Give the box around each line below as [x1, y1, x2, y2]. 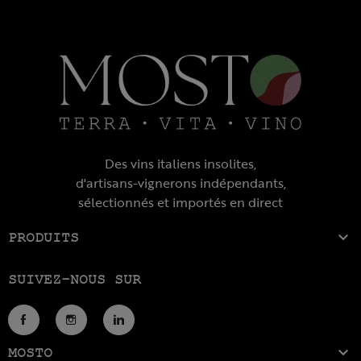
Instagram [64, 328, 139, 342]
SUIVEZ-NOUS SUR [8, 272, 141, 288]
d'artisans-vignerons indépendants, [75, 173, 286, 193]
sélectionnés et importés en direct [78, 193, 283, 212]
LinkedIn [111, 328, 171, 342]
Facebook [16, 328, 91, 342]
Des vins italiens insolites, [105, 154, 256, 173]
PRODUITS [8, 229, 79, 246]
